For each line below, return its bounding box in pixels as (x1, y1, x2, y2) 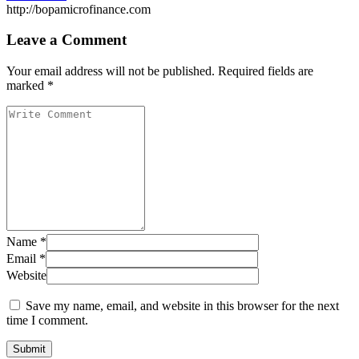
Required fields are (218, 64, 313, 78)
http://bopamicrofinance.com (6, 2, 151, 16)
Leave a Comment (6, 31, 127, 49)
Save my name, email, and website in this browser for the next (26, 299, 339, 313)
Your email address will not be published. (6, 64, 215, 78)
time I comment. (6, 313, 88, 327)
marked (6, 79, 47, 92)
